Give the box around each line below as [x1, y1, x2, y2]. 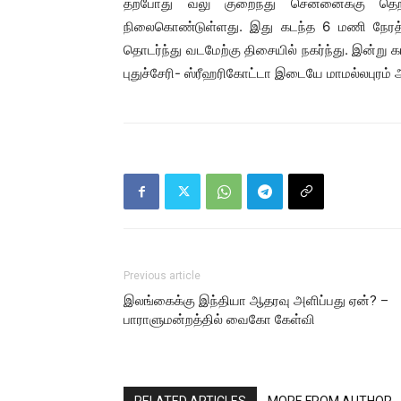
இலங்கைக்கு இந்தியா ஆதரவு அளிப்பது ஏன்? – [124, 293, 388, 309]
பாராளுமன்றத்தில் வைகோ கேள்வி [124, 311, 315, 328]
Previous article [124, 269, 200, 282]
